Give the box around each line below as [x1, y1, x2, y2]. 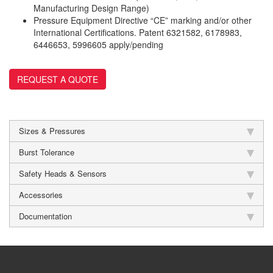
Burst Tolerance [19, 146, 74, 158]
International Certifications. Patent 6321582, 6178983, [34, 26, 242, 39]
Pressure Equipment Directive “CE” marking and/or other [34, 14, 252, 27]
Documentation [19, 210, 72, 222]
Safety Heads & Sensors [19, 168, 107, 180]
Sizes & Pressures [19, 125, 85, 137]
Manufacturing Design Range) [34, 2, 149, 15]
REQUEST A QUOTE [17, 73, 98, 86]
